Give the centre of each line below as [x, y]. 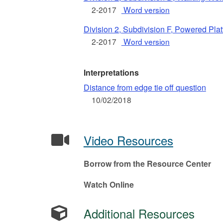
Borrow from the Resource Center [147, 164]
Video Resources [128, 140]
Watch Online [109, 184]
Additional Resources [139, 213]
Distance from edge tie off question [145, 88]
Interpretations [111, 73]
